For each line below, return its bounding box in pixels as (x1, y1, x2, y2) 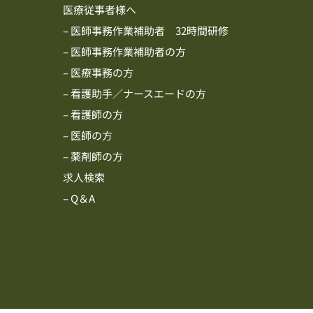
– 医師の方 (62, 128, 112, 143)
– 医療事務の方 (62, 65, 133, 80)
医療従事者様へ (62, 2, 136, 17)
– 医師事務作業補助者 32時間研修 (62, 23, 228, 38)
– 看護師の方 (62, 107, 123, 122)
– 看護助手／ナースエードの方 (62, 86, 206, 101)
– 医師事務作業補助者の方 (62, 44, 186, 59)
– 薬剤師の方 (62, 149, 123, 164)
